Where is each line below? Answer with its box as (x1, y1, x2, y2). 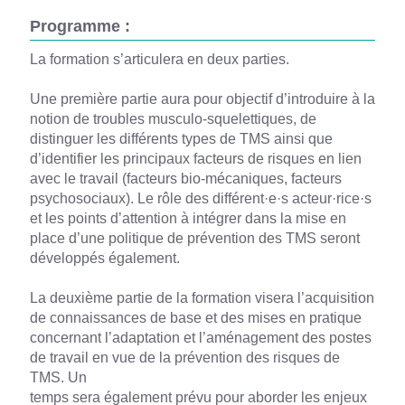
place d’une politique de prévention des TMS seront (29, 231, 360, 246)
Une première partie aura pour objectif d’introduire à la (29, 91, 375, 107)
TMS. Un (29, 370, 87, 385)
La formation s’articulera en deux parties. (29, 52, 289, 67)
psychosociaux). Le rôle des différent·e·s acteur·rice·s (29, 191, 372, 206)
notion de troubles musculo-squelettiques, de (29, 111, 316, 127)
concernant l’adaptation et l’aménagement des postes (29, 330, 372, 345)
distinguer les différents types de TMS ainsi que (29, 131, 333, 146)
